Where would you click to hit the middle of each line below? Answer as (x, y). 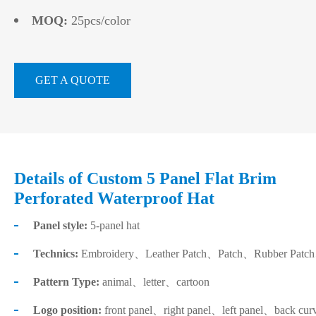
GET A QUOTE (73, 80)
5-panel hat (114, 225)
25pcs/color (103, 20)
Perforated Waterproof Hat (114, 198)
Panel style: (60, 225)
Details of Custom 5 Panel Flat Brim (145, 178)
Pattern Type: (68, 281)
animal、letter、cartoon (156, 281)
